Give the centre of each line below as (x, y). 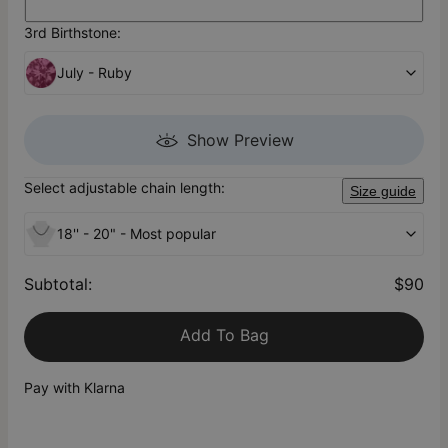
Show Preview (240, 140)
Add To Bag (224, 335)
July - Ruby (94, 73)
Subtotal (56, 284)
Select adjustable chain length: (124, 188)
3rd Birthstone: (72, 33)
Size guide (383, 191)
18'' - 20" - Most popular (136, 234)
